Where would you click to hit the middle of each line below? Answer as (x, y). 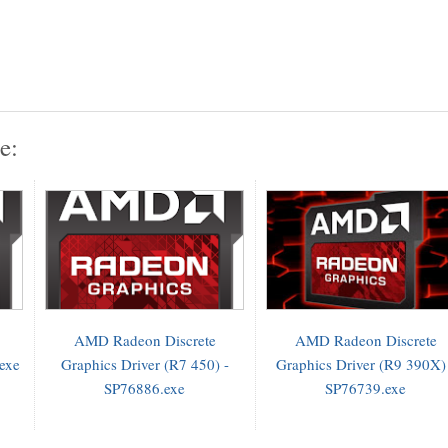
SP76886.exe (144, 387)
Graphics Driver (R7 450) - (144, 363)
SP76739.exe (365, 387)
